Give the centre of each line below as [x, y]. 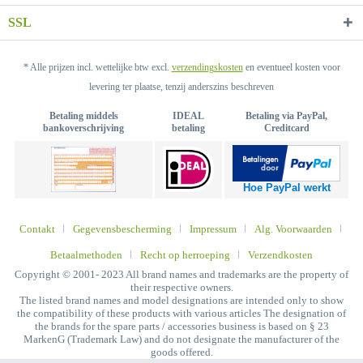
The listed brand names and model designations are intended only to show [181, 301]
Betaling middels [83, 116]
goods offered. [181, 352]
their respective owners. [181, 288]
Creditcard [286, 128]
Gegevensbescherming [122, 229]
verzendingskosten [207, 68]
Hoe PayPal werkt [286, 188]
